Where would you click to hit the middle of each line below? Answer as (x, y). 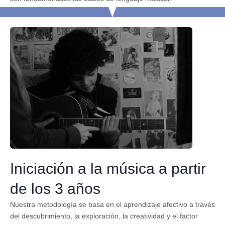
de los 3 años (55, 189)
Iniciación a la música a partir (108, 169)
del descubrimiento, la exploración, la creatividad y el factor (104, 216)
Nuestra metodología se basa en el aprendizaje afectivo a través (113, 205)
